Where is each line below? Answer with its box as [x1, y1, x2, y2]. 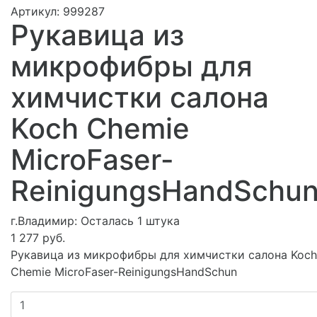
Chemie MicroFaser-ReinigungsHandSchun [11, 264, 237, 279]
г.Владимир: [11, 213, 81, 228]
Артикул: [11, 4, 63, 18]
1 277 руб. [11, 230, 65, 245]
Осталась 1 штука [81, 213, 180, 228]
